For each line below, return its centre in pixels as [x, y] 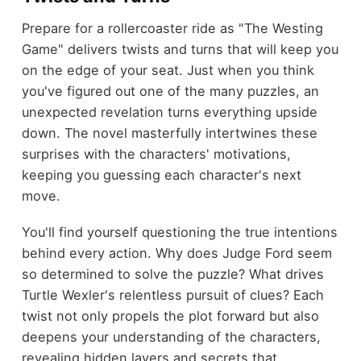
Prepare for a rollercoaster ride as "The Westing [172, 29]
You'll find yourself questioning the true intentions [179, 232]
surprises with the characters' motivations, [156, 154]
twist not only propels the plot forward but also [170, 315]
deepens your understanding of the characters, [171, 336]
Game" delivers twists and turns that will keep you [180, 50]
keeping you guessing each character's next [161, 175]
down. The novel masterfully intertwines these [169, 133]
